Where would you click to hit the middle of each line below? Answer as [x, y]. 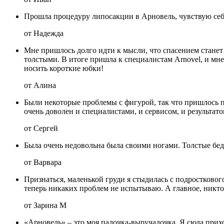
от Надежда [44, 33]
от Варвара [43, 162]
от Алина [40, 85]
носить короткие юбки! [64, 68]
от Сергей [41, 128]
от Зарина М [45, 205]
